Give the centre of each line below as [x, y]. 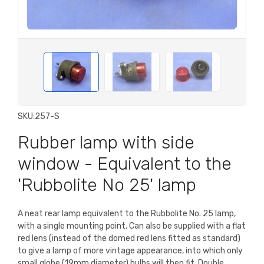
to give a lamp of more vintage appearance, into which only [130, 251]
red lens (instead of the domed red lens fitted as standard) [129, 239]
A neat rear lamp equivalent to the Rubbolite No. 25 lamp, [127, 214]
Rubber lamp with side [106, 143]
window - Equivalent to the [125, 164]
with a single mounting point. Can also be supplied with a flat [132, 226]
